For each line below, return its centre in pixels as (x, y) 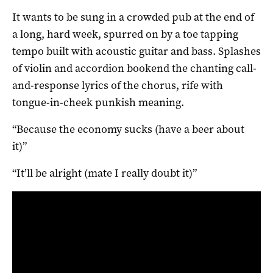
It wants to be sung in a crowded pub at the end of (133, 17)
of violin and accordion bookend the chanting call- (134, 68)
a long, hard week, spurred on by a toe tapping (125, 34)
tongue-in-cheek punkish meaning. (98, 102)
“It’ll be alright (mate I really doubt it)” (105, 173)
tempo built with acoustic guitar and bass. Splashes (136, 51)
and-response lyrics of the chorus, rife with (118, 85)
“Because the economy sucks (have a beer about (128, 129)
